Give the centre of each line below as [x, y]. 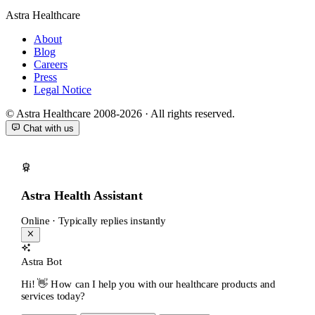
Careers [51, 64]
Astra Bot [41, 261]
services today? [53, 296]
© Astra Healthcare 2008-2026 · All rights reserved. [120, 113]
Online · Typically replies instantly [93, 221]
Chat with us [49, 129]
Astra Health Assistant [82, 195]
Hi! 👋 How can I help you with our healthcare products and [148, 284]
